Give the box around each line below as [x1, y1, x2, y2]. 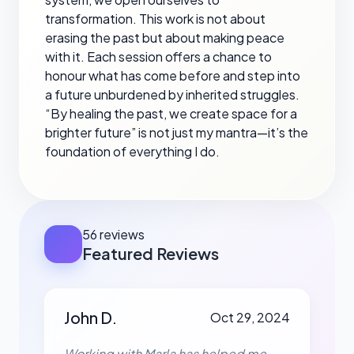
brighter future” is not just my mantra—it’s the [45, 124, 308, 141]
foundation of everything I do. [45, 143, 220, 160]
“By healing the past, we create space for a [45, 105, 297, 122]
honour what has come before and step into [45, 67, 300, 84]
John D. [64, 307, 117, 327]
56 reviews [82, 226, 145, 243]
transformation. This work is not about [45, 10, 265, 27]
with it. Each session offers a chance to [45, 48, 272, 65]
